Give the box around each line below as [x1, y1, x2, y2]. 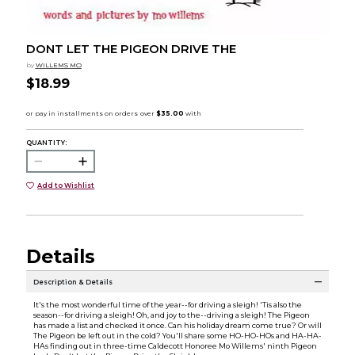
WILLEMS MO [35, 61, 82, 70]
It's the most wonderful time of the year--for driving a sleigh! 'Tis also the [32, 300, 302, 310]
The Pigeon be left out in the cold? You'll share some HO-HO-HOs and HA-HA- [32, 331, 322, 341]
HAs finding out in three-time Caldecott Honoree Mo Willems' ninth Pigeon [32, 342, 317, 351]
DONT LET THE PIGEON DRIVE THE [25, 42, 236, 57]
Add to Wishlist [37, 181, 95, 189]
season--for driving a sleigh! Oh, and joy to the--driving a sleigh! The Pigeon [32, 311, 310, 320]
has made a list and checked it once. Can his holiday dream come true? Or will [32, 321, 322, 330]
